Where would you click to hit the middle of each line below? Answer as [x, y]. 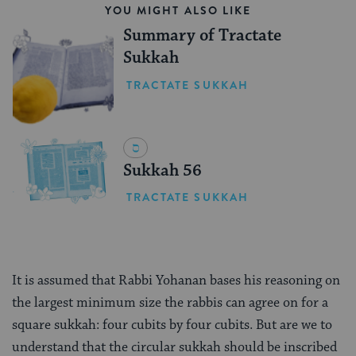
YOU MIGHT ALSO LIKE [178, 11]
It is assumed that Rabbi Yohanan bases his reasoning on [176, 281]
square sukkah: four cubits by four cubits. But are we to [172, 325]
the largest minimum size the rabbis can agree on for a [170, 303]
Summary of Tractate [202, 36]
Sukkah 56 [162, 170]
